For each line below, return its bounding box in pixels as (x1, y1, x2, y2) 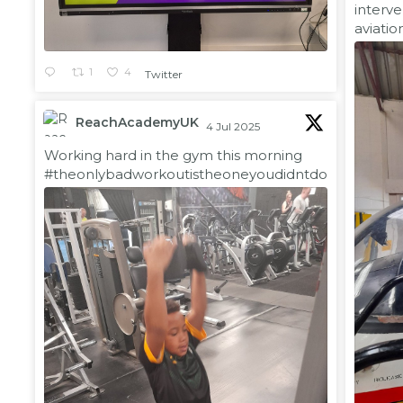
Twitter (144, 67, 183, 82)
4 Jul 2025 (206, 120, 263, 134)
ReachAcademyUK (76, 114, 199, 131)
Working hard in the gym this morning (44, 147, 302, 165)
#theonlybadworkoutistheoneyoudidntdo (44, 166, 327, 184)
